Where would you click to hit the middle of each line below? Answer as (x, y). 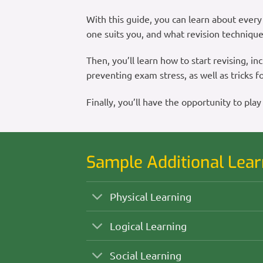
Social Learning (146, 255)
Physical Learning (151, 196)
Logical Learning (149, 225)
